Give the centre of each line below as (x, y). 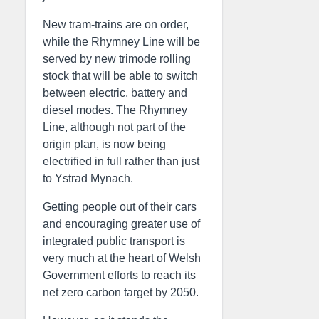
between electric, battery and (115, 93)
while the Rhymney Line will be (121, 42)
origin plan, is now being (104, 144)
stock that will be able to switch (120, 76)
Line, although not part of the (114, 127)
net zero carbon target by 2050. (121, 292)
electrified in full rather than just (121, 161)
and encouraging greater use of (121, 224)
